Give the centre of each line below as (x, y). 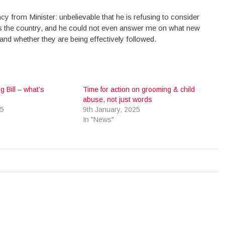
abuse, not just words (118, 99)
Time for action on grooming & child (139, 89)
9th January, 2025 (112, 109)
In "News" (99, 120)
